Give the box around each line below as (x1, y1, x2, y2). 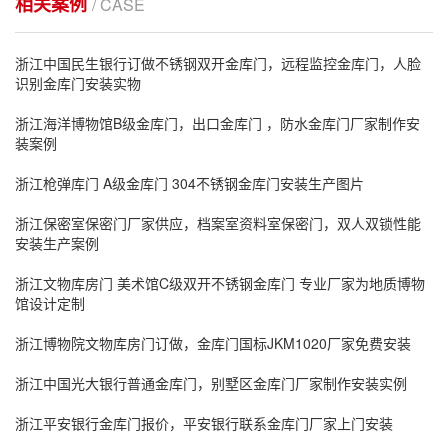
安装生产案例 (15, 233, 99, 253)
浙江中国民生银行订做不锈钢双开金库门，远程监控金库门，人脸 (15, 53, 421, 73)
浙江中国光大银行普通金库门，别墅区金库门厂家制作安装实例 (15, 373, 407, 393)
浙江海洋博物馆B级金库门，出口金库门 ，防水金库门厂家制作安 (15, 113, 420, 133)
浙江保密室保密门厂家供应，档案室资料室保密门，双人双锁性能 (15, 213, 421, 233)
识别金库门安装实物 (15, 73, 141, 93)
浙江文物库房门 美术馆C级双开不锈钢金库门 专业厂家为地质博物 (15, 273, 425, 293)
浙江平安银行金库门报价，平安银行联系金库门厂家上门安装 (15, 413, 393, 433)
